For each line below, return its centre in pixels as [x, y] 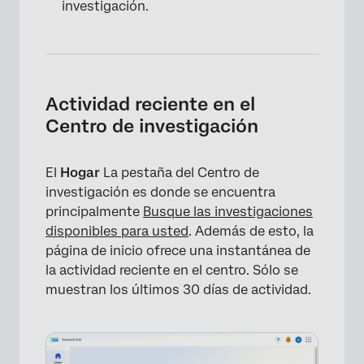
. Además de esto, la [251, 231]
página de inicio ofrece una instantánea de [178, 250]
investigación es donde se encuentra [160, 192]
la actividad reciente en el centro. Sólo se [172, 270]
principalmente [94, 211]
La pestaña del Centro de [181, 172]
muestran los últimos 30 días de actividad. [178, 289]
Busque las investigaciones [228, 211]
